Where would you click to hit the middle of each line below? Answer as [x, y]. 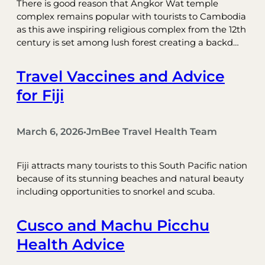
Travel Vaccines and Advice [121, 76]
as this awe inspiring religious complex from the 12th [131, 29]
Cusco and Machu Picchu [113, 226]
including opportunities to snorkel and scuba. [116, 192]
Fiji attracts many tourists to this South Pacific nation [132, 166]
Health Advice [71, 245]
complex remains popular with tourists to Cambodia [131, 16]
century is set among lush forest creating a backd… [128, 42]
